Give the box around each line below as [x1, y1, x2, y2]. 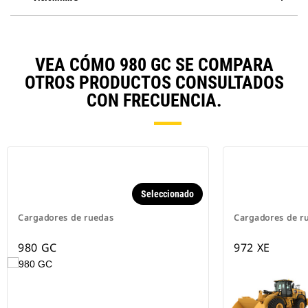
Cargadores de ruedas [18, 212, 114, 223]
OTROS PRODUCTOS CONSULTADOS [24, 72, 284, 93]
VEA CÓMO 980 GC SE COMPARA [34, 54, 274, 75]
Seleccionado [141, 188, 194, 199]
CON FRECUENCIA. [86, 90, 222, 111]
